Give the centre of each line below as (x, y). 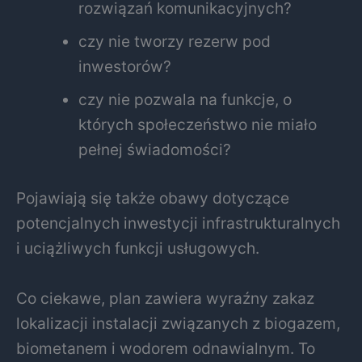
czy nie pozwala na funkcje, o (185, 100)
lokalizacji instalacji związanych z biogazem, (178, 323)
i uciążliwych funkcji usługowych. (138, 248)
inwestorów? (125, 67)
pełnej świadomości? (155, 150)
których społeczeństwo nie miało (198, 125)
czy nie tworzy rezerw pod (175, 42)
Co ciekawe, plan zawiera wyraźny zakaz (165, 298)
